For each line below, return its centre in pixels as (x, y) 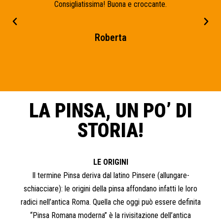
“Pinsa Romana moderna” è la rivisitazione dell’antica (110, 215)
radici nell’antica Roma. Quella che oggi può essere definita (110, 202)
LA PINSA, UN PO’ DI (110, 110)
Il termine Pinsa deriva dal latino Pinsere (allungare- (110, 175)
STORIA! (110, 130)
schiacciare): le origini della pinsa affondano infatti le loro (110, 188)
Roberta (110, 37)
